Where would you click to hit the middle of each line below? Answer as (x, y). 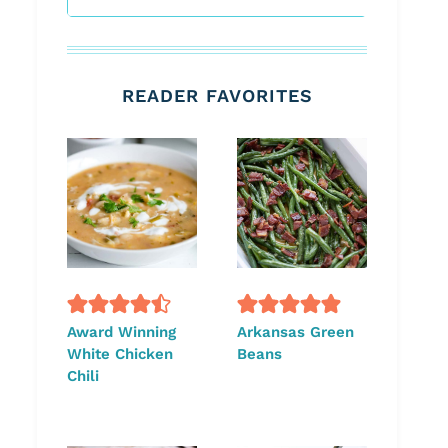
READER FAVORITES (217, 96)
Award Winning (121, 331)
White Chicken (120, 353)
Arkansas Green (295, 331)
